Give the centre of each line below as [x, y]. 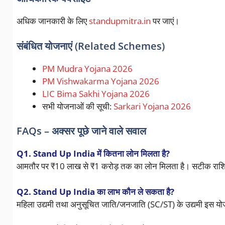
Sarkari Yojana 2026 [152, 106]
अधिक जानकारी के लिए [52, 21]
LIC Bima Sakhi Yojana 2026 [96, 93]
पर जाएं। [165, 21]
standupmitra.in [120, 21]
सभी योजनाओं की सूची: [78, 106]
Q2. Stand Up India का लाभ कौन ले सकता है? [95, 191]
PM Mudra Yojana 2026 [87, 68]
